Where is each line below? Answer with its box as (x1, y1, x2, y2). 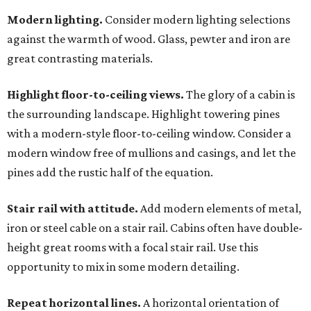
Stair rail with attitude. (7, 201, 140, 216)
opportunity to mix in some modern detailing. (7, 260, 239, 274)
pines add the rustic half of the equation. (7, 165, 213, 180)
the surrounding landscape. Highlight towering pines (7, 107, 280, 121)
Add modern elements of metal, (140, 201, 301, 216)
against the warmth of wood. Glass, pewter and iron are (7, 32, 290, 47)
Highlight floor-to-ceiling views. (7, 87, 186, 102)
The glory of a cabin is (186, 87, 295, 102)
